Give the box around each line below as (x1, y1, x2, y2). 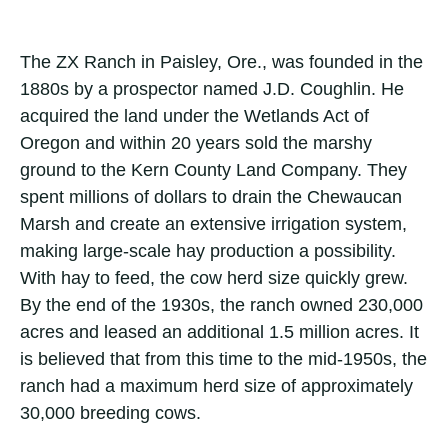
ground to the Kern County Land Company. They (20, 160, 407, 181)
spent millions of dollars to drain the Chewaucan (20, 187, 402, 208)
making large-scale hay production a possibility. (20, 241, 396, 262)
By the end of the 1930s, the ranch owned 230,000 (20, 295, 423, 316)
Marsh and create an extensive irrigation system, (20, 214, 407, 235)
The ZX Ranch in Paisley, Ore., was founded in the (20, 52, 423, 73)
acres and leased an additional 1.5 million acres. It (20, 322, 419, 343)
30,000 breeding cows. (20, 403, 201, 424)
